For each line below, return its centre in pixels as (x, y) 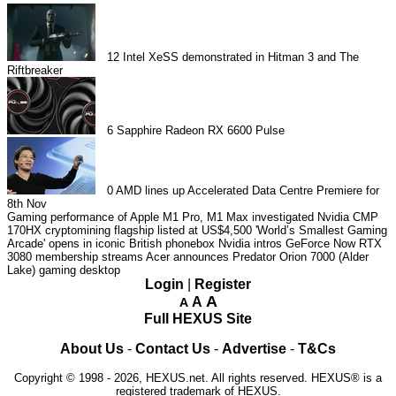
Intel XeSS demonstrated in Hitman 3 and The (241, 57)
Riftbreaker (35, 71)
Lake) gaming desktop (64, 270)
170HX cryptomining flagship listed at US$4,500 (129, 231)
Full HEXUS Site (198, 319)
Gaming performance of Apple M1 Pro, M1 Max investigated (160, 217)
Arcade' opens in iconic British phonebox (111, 244)
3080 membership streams (75, 257)
